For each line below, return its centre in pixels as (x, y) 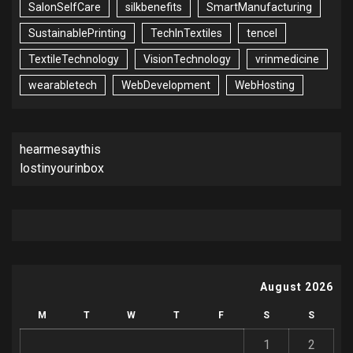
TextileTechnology (74, 59)
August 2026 (297, 287)
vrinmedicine (287, 59)
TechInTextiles (186, 33)
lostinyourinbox (62, 169)
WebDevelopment (166, 85)
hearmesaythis (60, 150)
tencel (262, 33)
